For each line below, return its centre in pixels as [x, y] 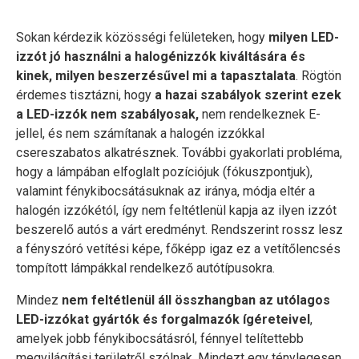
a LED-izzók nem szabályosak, [107, 114]
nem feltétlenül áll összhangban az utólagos [196, 300]
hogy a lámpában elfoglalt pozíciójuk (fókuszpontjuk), [164, 172]
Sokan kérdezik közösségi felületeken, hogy [142, 37]
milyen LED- [304, 37]
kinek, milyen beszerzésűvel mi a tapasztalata [156, 76]
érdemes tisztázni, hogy [85, 95]
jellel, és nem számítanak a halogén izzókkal [140, 133]
